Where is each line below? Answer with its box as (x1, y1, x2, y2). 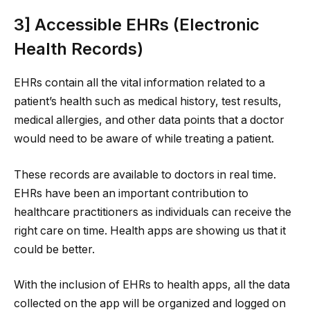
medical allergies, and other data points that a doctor (14, 113, 284, 127)
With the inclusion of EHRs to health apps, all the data (14, 278, 290, 292)
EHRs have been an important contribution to (14, 186, 248, 200)
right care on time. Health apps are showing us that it (14, 224, 286, 237)
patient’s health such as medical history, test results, (14, 94, 282, 108)
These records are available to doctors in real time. (14, 167, 276, 181)
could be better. (14, 242, 95, 256)
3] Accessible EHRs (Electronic (14, 15, 259, 35)
